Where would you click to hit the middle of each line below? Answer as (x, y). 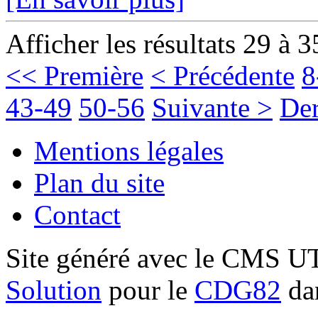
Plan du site (99, 182)
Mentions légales (129, 150)
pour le (148, 290)
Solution (54, 290)
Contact (77, 214)
